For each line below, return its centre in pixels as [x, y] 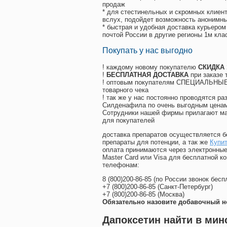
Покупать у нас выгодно [147, 51]
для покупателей [128, 121]
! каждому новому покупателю [150, 67]
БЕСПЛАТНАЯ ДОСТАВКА [147, 75]
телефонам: [121, 165]
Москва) [172, 195]
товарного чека [125, 90]
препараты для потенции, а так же [156, 142]
